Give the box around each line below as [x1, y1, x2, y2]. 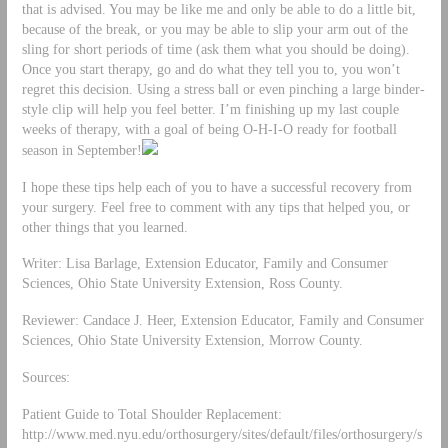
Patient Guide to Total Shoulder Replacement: [21, 406, 282, 423]
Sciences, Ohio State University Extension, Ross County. [21, 275, 343, 292]
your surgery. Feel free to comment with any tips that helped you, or [21, 198, 410, 215]
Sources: [21, 369, 70, 386]
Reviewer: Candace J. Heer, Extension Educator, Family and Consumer [21, 312, 424, 329]
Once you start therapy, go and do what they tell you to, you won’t [21, 60, 400, 77]
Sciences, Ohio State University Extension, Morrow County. [21, 332, 363, 349]
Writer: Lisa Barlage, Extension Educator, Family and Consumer [21, 255, 388, 272]
